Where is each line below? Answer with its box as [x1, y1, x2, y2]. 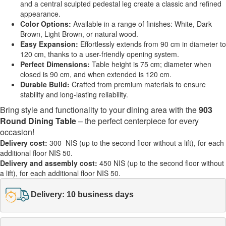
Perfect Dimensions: [20, 59, 90, 70]
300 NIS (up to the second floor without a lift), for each [49, 138, 224, 148]
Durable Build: [20, 79, 70, 90]
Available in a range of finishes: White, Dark [71, 19, 212, 29]
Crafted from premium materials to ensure [70, 79, 206, 90]
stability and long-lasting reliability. [20, 89, 128, 100]
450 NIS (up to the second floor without [97, 158, 224, 168]
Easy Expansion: [20, 39, 78, 49]
